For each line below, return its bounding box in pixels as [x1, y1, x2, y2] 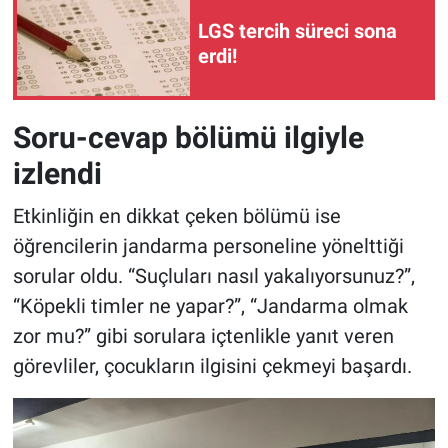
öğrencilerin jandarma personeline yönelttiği [12, 233, 404, 258]
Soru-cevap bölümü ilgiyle [12, 120, 364, 156]
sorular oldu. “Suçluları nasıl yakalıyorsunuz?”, [12, 263, 415, 288]
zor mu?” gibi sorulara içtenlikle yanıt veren [12, 323, 394, 348]
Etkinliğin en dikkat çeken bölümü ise [12, 203, 341, 228]
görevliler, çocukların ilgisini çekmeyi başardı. [12, 353, 412, 378]
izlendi [12, 156, 102, 192]
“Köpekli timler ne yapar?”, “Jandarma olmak [12, 293, 408, 318]
